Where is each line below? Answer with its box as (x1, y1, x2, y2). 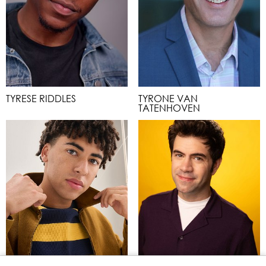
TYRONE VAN (138, 92, 198, 104)
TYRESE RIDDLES (6, 92, 76, 104)
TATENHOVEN (138, 102, 200, 114)
